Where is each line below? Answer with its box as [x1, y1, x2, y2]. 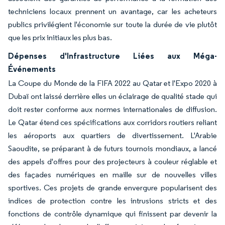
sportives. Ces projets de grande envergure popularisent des [8, 183, 217, 192]
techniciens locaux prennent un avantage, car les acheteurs [8, 7, 217, 16]
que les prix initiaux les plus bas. [8, 33, 112, 42]
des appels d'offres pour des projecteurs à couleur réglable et [8, 157, 217, 166]
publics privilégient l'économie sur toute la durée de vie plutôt [8, 20, 217, 29]
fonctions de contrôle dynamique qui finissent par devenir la [8, 209, 217, 218]
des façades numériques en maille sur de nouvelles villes [8, 170, 217, 179]
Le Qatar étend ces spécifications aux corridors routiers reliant [8, 118, 217, 127]
